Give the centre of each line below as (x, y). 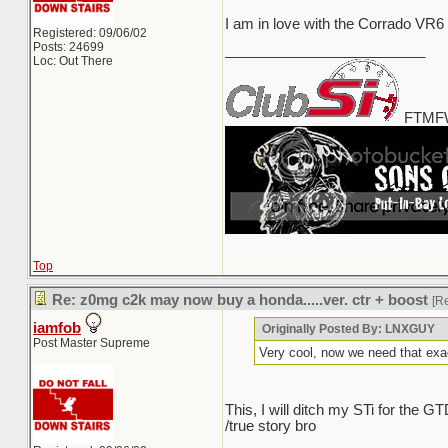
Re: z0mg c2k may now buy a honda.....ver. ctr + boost (240, 300)
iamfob (57, 328)
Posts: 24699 (68, 47)
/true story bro (270, 426)
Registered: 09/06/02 (90, 33)
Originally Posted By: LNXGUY (347, 329)
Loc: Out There (73, 61)
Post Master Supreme (91, 343)
